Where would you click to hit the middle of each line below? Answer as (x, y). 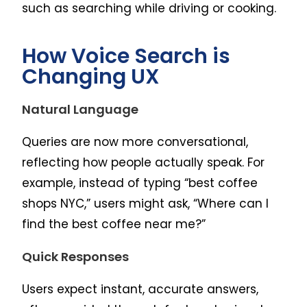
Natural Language (81, 109)
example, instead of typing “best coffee (140, 183)
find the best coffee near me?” (114, 224)
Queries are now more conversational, (135, 142)
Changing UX (91, 76)
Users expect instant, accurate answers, (140, 289)
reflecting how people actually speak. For (144, 162)
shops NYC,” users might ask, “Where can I (146, 203)
